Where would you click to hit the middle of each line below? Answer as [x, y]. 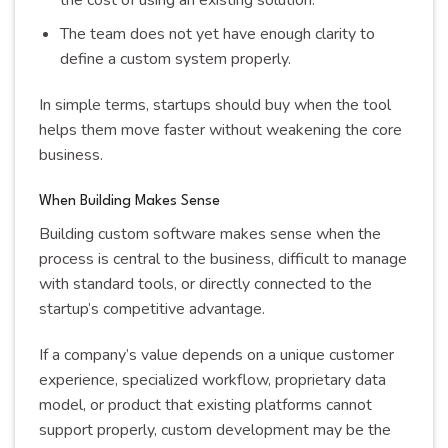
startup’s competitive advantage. [152, 309]
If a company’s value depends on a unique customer [216, 354]
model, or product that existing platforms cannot [205, 404]
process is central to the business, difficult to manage [223, 259]
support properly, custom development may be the [215, 429]
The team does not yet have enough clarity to [217, 34]
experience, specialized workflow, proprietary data [212, 379]
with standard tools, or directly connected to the [205, 284]
